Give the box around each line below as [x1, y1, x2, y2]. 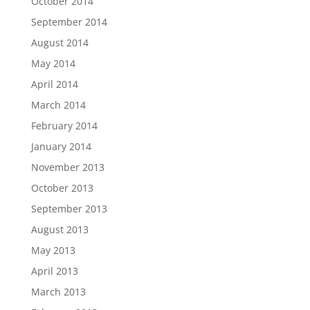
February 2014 [30, 119, 98, 133]
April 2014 [30, 77, 78, 91]
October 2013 [30, 181, 93, 195]
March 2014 [30, 98, 86, 112]
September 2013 [30, 202, 107, 216]
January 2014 [30, 140, 91, 154]
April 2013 [30, 264, 78, 278]
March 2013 [30, 285, 86, 299]
